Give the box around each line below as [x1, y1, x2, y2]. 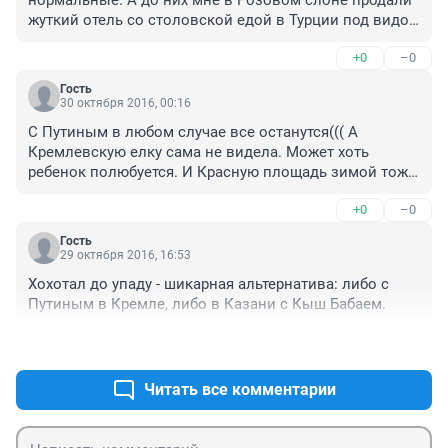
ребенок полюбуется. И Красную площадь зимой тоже [28, 162, 416, 181]
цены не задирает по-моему [28, 202, 228, 221]
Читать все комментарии [144, 379, 336, 399]
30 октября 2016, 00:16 [60, 95, 191, 110]
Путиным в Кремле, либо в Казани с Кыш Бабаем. [28, 294, 386, 313]
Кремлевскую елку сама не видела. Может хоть [28, 142, 369, 161]
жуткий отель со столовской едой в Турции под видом [28, 10, 420, 29]
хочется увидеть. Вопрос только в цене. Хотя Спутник [28, 182, 412, 201]
